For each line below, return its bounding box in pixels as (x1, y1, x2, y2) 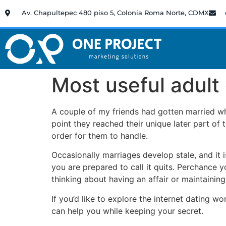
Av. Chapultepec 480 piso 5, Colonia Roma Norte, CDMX (21, 9, 209, 17)
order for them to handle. (51, 130, 148, 141)
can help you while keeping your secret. (51, 205, 203, 216)
